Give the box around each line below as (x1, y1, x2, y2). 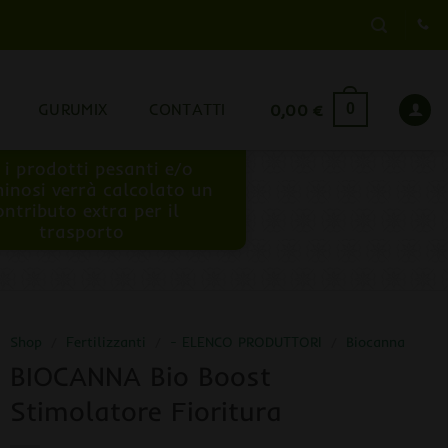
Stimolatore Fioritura (9, 393, 282, 428)
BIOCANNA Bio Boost (9, 358, 271, 393)
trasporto (39, 220, 125, 242)
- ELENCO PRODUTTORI (169, 333, 322, 350)
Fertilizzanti (65, 333, 146, 350)
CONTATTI (149, 99, 226, 119)
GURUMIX (38, 99, 108, 119)
